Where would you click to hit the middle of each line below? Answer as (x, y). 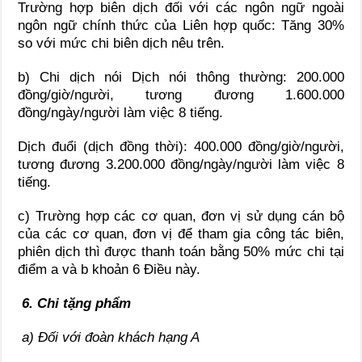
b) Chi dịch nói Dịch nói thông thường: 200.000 (181, 77)
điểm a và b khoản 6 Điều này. (109, 269)
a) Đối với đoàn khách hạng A (109, 337)
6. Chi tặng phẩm (75, 303)
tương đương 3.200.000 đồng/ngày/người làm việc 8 (181, 164)
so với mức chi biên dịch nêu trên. (122, 43)
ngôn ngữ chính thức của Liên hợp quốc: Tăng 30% (181, 25)
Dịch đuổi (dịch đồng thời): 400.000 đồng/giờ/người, (181, 146)
